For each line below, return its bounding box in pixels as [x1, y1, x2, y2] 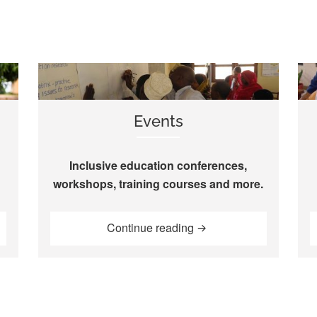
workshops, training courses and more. [53, 175, 264, 192]
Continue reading [107, 219, 197, 236]
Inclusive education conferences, [69, 156, 248, 173]
